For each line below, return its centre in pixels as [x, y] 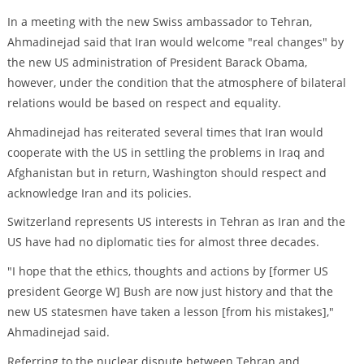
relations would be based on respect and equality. [144, 102]
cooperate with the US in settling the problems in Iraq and [166, 152]
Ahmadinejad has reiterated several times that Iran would [165, 132]
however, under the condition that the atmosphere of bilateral [176, 82]
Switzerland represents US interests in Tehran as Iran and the [176, 222]
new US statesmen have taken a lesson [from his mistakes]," [170, 312]
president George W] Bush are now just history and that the [170, 292]
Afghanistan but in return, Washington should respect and [167, 172]
